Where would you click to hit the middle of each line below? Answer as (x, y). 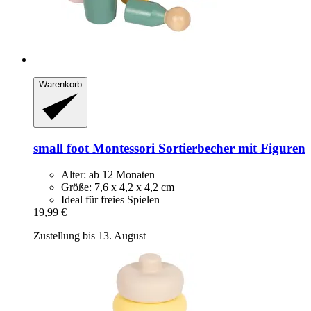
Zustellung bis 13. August (90, 236)
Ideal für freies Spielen (110, 200)
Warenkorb (60, 85)
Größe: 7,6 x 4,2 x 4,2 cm (118, 187)
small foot (61, 148)
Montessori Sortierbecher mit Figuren (197, 148)
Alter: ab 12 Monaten (108, 175)
